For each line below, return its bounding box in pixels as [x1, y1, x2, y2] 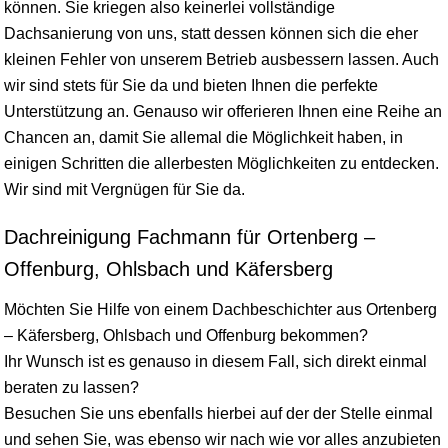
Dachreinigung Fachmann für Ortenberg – [4, 226, 375, 248]
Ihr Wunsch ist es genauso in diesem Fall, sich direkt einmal [4, 353, 427, 370]
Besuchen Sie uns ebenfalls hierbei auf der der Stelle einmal [4, 405, 433, 422]
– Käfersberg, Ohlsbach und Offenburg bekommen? [4, 327, 368, 344]
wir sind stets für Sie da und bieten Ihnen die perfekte [4, 77, 378, 94]
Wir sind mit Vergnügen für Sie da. [4, 181, 245, 198]
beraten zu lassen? [4, 379, 139, 396]
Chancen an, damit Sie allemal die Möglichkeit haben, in [4, 129, 403, 146]
